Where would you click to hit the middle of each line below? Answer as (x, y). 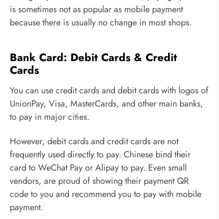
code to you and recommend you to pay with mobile (106, 194)
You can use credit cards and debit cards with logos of (109, 91)
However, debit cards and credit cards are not (94, 141)
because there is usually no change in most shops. (101, 22)
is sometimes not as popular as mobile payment (96, 9)
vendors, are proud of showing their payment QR (99, 181)
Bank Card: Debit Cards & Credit (93, 57)
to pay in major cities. (50, 117)
